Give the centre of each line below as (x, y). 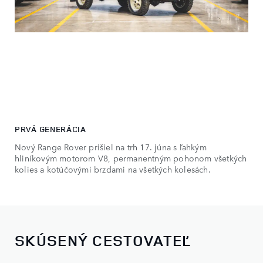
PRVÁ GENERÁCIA (50, 129)
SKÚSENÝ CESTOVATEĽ (103, 240)
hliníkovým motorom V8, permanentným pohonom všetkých (131, 158)
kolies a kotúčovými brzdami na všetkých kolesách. (113, 169)
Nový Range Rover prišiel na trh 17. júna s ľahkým (111, 146)
